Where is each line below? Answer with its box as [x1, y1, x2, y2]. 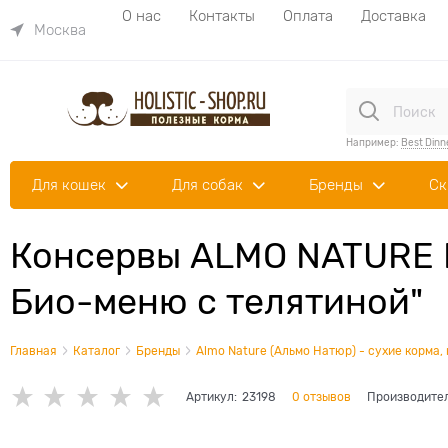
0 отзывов [291, 390, 351, 404]
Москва [34, 22, 86, 38]
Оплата [283, 7, 333, 24]
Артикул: [185, 390, 237, 404]
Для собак [172, 176, 243, 193]
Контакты [189, 7, 255, 24]
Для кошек [32, 176, 106, 193]
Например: [346, 136, 401, 148]
